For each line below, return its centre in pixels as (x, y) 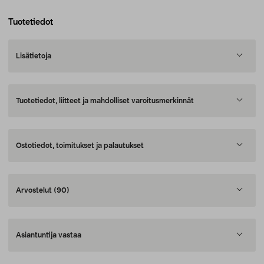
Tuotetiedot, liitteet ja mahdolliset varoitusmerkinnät (105, 101)
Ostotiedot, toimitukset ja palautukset (80, 146)
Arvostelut (35, 190)
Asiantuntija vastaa (49, 235)
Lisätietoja (34, 56)
